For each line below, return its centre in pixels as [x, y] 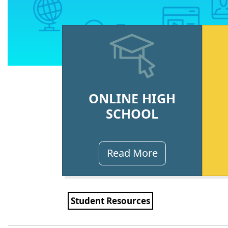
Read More [132, 153]
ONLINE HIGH [132, 98]
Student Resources [110, 201]
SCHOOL [132, 113]
